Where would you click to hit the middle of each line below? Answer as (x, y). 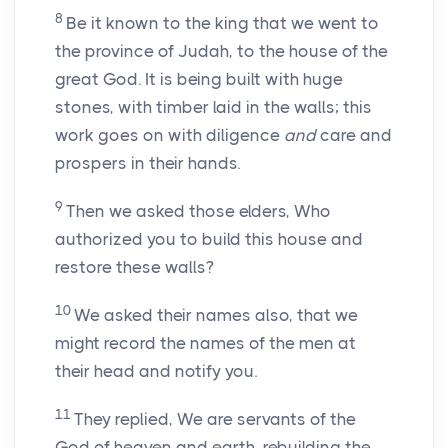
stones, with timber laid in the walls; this (213, 107)
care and (354, 135)
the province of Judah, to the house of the (221, 51)
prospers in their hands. (147, 163)
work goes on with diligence (169, 135)
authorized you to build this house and (209, 239)
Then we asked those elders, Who (198, 211)
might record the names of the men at (205, 343)
